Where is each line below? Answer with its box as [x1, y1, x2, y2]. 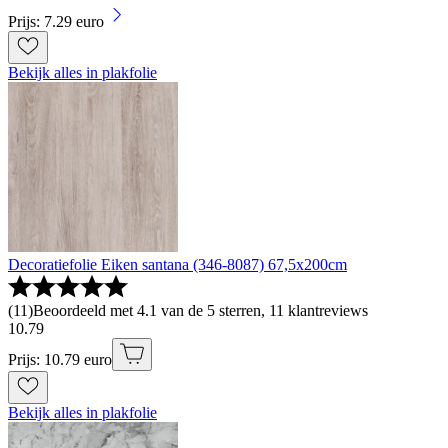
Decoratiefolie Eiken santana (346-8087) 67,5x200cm [8, 256, 347, 274]
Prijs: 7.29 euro [8, 13, 104, 31]
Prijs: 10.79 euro [8, 351, 112, 369]
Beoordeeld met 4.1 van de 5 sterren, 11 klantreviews [33, 302, 368, 320]
